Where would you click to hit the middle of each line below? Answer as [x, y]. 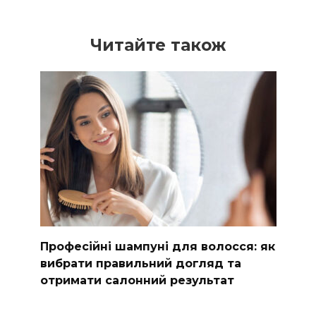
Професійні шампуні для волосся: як [157, 246]
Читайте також [158, 45]
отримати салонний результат [137, 280]
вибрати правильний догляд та [140, 263]
